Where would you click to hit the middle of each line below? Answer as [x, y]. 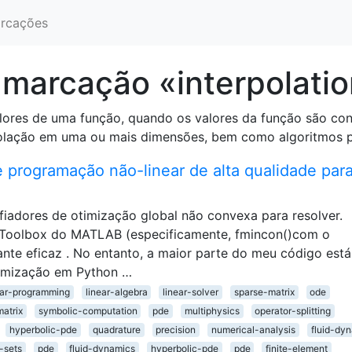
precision [176, 329]
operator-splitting [293, 310]
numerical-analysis [253, 329]
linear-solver [191, 291]
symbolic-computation [88, 310]
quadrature [116, 329]
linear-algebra [116, 291]
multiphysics [212, 310]
